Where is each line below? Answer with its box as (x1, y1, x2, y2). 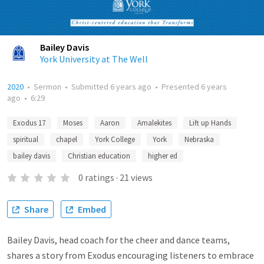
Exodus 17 (13, 118, 45, 128)
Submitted (71, 81, 110, 92)
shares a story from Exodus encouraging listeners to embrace (7, 249, 254, 261)
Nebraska (184, 134, 214, 144)
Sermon (34, 81, 61, 92)
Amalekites (137, 118, 171, 128)
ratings (84, 171, 114, 183)
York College (95, 134, 135, 144)
